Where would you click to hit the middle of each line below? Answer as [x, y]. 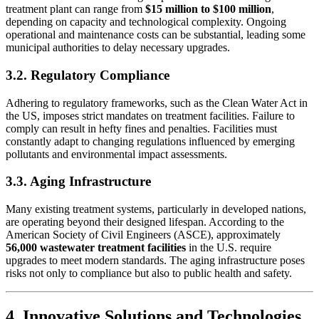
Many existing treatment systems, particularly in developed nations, [156, 209]
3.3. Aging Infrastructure [78, 182]
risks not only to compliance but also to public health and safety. [149, 273]
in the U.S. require [229, 248]
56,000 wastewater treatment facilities [96, 248]
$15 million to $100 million [208, 9]
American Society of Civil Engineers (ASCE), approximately [143, 235]
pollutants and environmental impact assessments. [116, 154]
